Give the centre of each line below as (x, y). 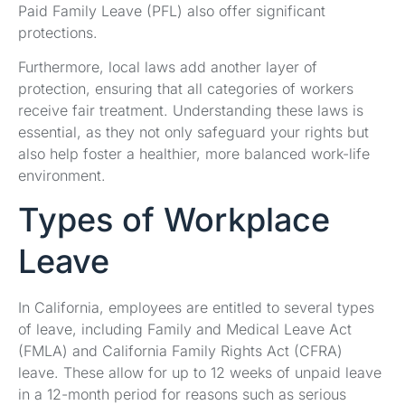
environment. (62, 176)
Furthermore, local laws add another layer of (168, 67)
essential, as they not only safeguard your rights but (193, 132)
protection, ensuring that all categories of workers (186, 89)
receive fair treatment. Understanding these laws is (191, 111)
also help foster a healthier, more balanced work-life (194, 154)
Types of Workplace (174, 220)
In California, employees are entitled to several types (196, 308)
